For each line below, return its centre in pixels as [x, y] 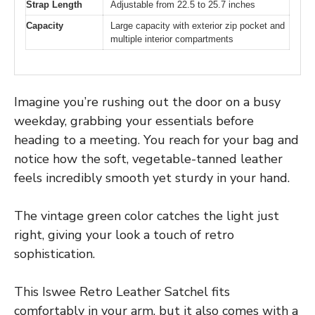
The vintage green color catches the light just [147, 216]
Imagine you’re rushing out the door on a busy [147, 102]
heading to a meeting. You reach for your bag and [156, 140]
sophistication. [54, 253]
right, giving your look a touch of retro [124, 234]
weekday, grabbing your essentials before [134, 121]
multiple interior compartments [172, 39]
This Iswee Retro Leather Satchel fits [122, 291]
